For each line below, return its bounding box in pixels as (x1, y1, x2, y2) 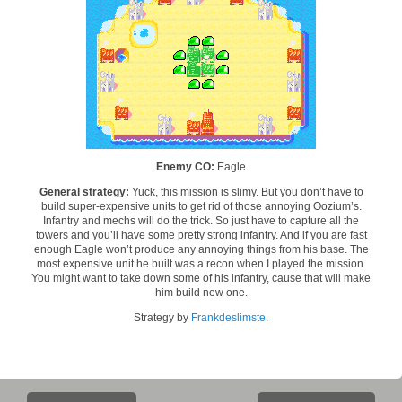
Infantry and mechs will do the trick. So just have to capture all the (43, 214, 359, 228)
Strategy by (134, 311, 191, 325)
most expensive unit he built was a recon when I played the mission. (36, 258, 366, 271)
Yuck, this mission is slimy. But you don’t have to (128, 186, 363, 199)
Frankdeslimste (191, 311, 266, 325)
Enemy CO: (156, 161, 214, 174)
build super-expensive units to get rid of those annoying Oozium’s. (40, 200, 362, 214)
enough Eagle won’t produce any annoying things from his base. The (33, 243, 369, 257)
